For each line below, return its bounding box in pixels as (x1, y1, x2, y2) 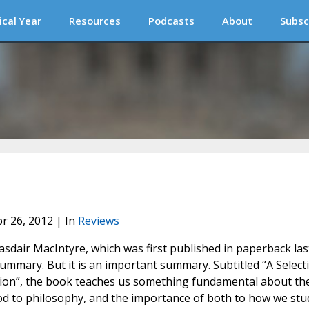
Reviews (77, 213, 119, 229)
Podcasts (148, 14, 195, 28)
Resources (69, 14, 121, 28)
